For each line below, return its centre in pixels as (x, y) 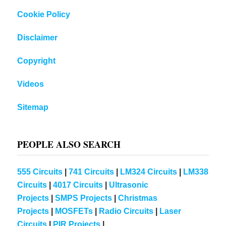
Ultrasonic (129, 185)
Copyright (37, 61)
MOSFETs (74, 211)
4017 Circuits (78, 185)
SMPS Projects (84, 198)
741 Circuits (92, 172)
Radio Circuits (126, 211)
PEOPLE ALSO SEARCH (69, 144)
